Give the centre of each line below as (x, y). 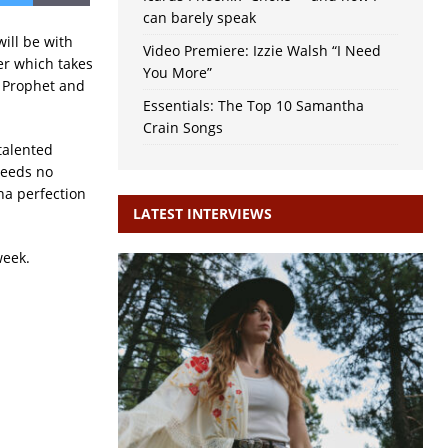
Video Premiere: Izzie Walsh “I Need (261, 51)
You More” (177, 73)
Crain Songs (182, 128)
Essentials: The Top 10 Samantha (253, 106)
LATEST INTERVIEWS (202, 214)
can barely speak (199, 18)
